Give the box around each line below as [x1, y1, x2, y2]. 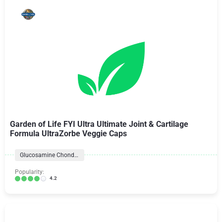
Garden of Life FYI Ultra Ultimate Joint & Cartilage [10, 119, 188, 129]
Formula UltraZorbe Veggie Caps [10, 129, 127, 138]
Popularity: [15, 168, 44, 175]
